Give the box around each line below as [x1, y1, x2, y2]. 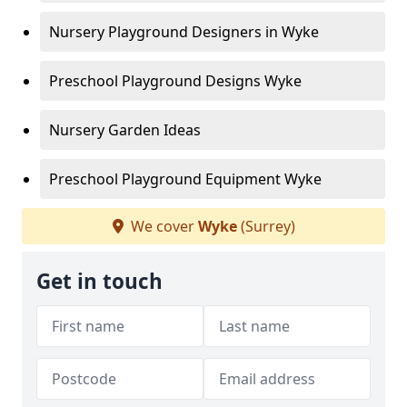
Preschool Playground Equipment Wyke [49, 169, 322, 189]
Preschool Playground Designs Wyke [49, 71, 302, 91]
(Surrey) [236, 216, 295, 236]
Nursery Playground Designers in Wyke [49, 22, 319, 42]
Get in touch [36, 267, 163, 295]
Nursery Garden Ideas [49, 120, 201, 140]
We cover [126, 216, 198, 236]
